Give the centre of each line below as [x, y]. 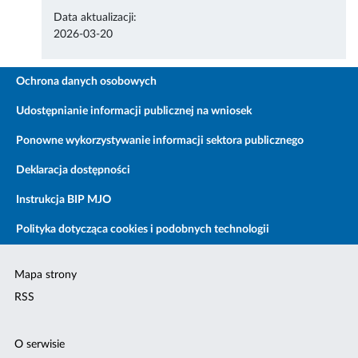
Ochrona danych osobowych [86, 82]
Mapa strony [46, 275]
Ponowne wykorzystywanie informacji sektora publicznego [160, 141]
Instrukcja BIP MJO [64, 200]
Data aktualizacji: [95, 18]
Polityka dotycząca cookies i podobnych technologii [143, 230]
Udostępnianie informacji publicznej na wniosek [134, 111]
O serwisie [40, 345]
